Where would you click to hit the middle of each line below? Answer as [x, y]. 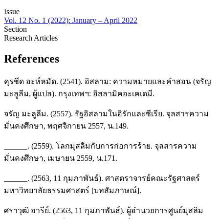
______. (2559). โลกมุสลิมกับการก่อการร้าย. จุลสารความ [100, 146]
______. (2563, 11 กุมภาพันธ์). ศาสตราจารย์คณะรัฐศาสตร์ [102, 178]
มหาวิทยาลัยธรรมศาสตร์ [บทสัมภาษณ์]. [73, 190]
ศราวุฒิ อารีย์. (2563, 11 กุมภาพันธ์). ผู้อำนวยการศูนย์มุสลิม [104, 210]
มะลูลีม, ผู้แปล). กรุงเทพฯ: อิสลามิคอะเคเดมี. [79, 93]
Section [15, 29]
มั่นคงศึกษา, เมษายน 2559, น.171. [61, 158]
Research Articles [31, 38]
